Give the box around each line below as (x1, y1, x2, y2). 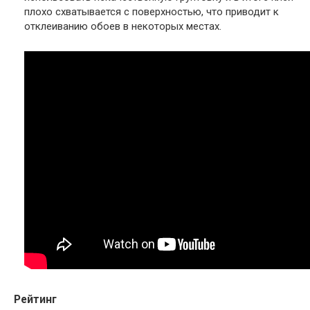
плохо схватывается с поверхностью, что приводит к (24, 5, 279, 18)
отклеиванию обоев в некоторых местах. (24, 19, 221, 33)
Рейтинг (14, 292, 57, 306)
